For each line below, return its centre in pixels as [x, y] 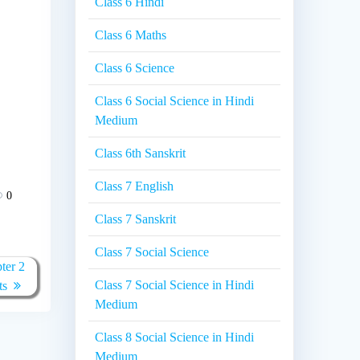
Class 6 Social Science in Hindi [175, 101]
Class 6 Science [135, 68]
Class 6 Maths [131, 35]
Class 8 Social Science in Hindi [175, 337]
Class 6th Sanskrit [141, 153]
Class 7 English [135, 186]
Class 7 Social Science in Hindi [175, 285]
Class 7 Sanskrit [136, 219]
